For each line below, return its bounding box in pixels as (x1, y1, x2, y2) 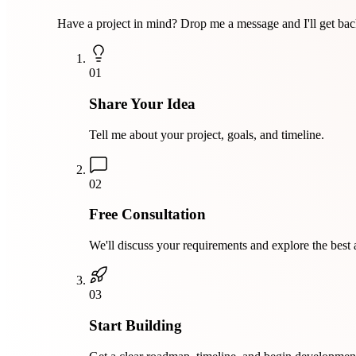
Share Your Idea (89, 95, 195, 113)
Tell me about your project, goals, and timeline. (89, 127, 324, 141)
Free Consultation (89, 206, 206, 223)
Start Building (89, 316, 182, 334)
